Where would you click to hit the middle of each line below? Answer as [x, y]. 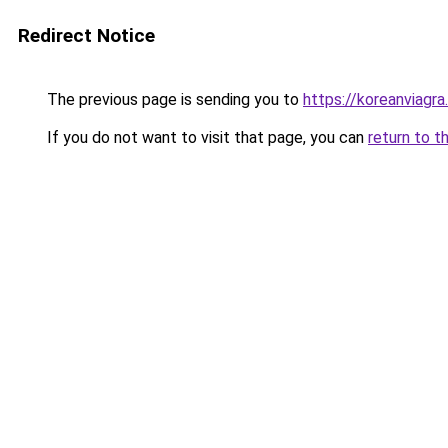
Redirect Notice [86, 35]
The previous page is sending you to [173, 99]
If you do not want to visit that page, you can [205, 137]
